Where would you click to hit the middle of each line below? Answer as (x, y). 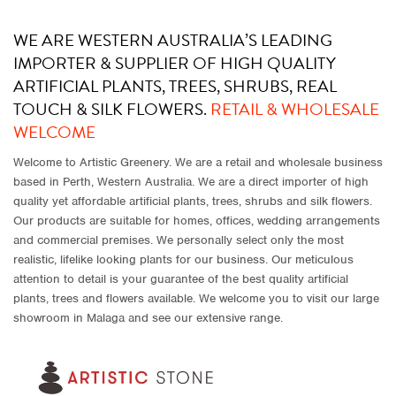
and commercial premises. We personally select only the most (179, 240)
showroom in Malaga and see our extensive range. (148, 317)
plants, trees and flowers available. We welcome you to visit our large (196, 298)
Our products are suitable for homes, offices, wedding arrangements (197, 220)
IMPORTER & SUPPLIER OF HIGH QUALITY (175, 64)
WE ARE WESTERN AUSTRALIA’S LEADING (173, 41)
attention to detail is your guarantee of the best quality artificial (181, 278)
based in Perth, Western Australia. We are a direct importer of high (191, 181)
